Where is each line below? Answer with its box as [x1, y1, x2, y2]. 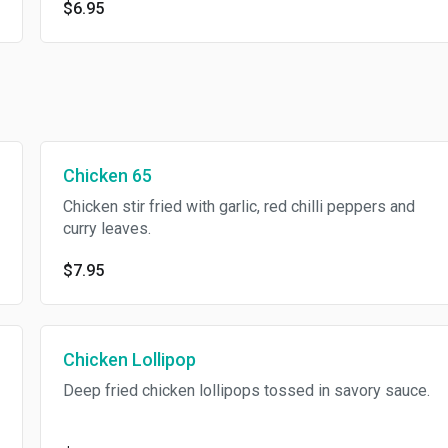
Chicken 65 [62, 165, 152, 186]
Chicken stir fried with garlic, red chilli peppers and [62, 197, 415, 216]
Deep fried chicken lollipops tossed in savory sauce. [62, 381, 430, 400]
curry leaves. [62, 219, 151, 238]
